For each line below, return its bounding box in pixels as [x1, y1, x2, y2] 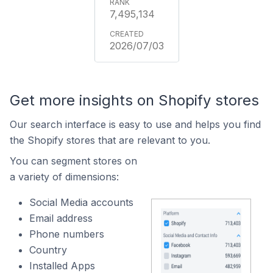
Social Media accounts [29, 196, 133, 208]
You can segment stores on [10, 155, 137, 167]
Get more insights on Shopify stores [10, 91, 259, 109]
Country [29, 244, 67, 256]
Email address [29, 212, 93, 224]
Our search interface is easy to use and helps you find [10, 118, 261, 130]
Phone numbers [29, 228, 104, 240]
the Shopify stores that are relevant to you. [10, 134, 210, 146]
